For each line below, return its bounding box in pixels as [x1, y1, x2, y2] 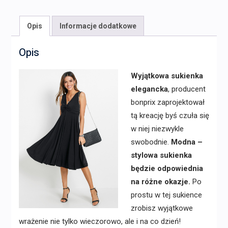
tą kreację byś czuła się [130, 110, 209, 120]
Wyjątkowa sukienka [130, 71, 203, 80]
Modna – [170, 137, 203, 147]
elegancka [130, 84, 168, 94]
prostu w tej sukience [130, 190, 202, 199]
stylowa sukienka [130, 150, 192, 160]
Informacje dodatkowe [59, 21, 136, 30]
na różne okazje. [130, 177, 190, 186]
